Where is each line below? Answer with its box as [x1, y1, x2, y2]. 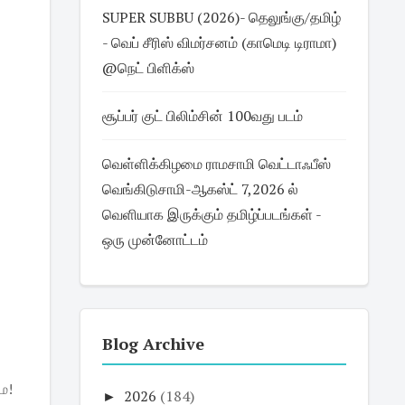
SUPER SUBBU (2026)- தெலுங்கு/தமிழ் [101, 7, 341, 27]
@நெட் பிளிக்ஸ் [101, 58, 194, 78]
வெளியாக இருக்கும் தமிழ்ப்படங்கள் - [101, 204, 321, 224]
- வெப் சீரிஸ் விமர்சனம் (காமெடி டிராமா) [101, 33, 336, 52]
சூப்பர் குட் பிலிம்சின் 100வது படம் [101, 106, 303, 126]
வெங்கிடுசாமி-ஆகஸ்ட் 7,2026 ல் [101, 179, 298, 199]
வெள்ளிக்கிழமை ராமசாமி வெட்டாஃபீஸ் [101, 154, 331, 174]
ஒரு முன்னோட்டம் [101, 230, 208, 250]
